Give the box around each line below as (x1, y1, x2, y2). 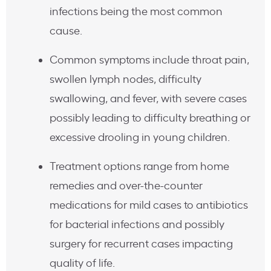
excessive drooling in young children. (50, 129, 230, 147)
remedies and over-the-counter (50, 177, 203, 195)
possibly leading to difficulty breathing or (50, 109, 250, 128)
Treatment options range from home (50, 158, 229, 176)
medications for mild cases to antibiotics (50, 197, 248, 215)
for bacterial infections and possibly (50, 216, 224, 234)
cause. (50, 22, 82, 41)
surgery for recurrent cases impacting (50, 235, 233, 253)
